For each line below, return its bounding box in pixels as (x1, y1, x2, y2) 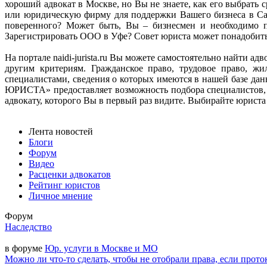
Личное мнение (29, 191, 92, 201)
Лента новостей (29, 126, 93, 137)
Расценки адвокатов (29, 169, 111, 180)
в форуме (5, 243, 45, 254)
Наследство (5, 222, 52, 232)
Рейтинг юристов (29, 180, 100, 191)
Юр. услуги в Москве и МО (45, 243, 158, 254)
